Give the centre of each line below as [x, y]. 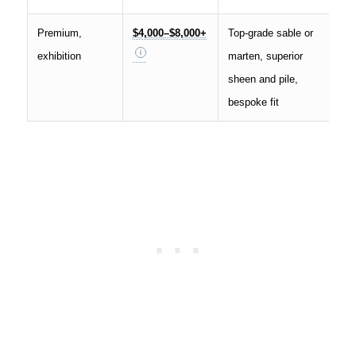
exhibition [59, 56]
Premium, [59, 33]
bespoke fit [253, 102]
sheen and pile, [263, 79]
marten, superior [265, 56]
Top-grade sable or [270, 33]
